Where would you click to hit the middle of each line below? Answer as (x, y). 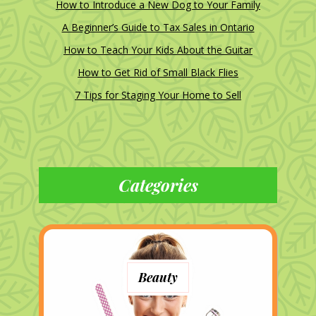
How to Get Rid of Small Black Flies (158, 73)
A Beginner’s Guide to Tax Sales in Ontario (158, 28)
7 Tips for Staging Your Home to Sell (158, 95)
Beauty (158, 277)
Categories (158, 185)
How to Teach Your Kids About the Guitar (158, 50)
